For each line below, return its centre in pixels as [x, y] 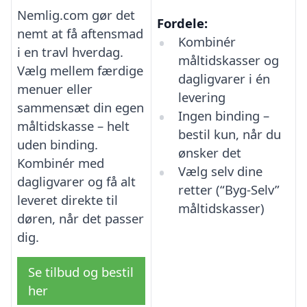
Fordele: [182, 23]
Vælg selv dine [220, 171]
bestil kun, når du [229, 134]
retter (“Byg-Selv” [229, 190]
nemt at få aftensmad [80, 34]
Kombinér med [61, 163]
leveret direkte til [67, 200]
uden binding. [58, 145]
